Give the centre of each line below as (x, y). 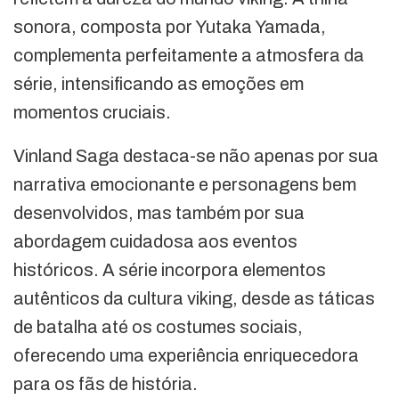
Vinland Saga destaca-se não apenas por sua (196, 155)
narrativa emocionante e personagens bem (185, 184)
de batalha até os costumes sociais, (158, 326)
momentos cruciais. (92, 112)
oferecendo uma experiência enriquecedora (186, 355)
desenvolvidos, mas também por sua (159, 212)
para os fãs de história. (106, 383)
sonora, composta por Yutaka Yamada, (170, 26)
